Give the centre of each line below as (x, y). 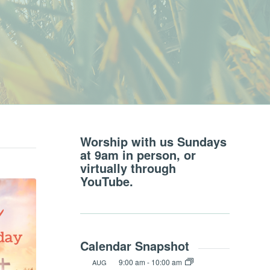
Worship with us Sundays (153, 141)
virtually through (128, 168)
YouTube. (106, 181)
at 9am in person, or (138, 155)
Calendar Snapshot (134, 246)
